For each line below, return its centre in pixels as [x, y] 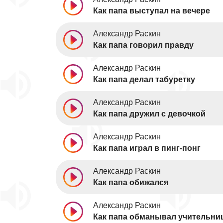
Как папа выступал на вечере [152, 11]
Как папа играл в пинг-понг [147, 148]
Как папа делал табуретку [144, 79]
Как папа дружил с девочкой [149, 114]
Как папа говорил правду [143, 45]
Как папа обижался [131, 182]
